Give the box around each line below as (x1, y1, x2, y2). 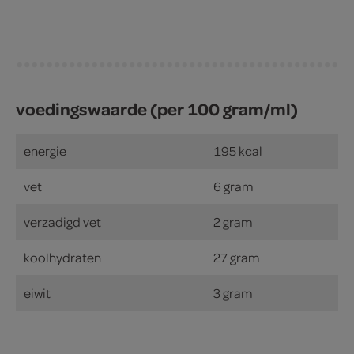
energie (24, 141, 66, 159)
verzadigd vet (24, 213, 101, 230)
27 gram (213, 248, 260, 265)
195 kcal (213, 141, 262, 159)
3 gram (213, 284, 253, 301)
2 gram (213, 213, 253, 230)
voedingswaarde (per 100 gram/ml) (16, 96, 298, 120)
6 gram (213, 177, 254, 194)
